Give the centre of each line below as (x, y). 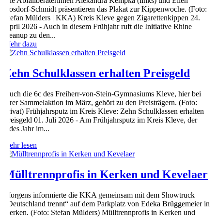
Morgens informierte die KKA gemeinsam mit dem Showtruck (99, 195)
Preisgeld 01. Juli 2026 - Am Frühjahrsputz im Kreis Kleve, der (101, 120)
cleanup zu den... (30, 35)
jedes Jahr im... (27, 128)
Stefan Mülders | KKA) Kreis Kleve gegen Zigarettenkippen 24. (102, 17)
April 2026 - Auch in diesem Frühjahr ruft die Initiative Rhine (98, 26)
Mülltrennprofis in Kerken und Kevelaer (106, 174)
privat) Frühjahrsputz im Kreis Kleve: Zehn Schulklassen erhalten (104, 111)
